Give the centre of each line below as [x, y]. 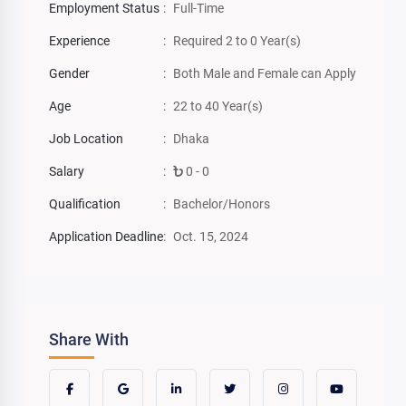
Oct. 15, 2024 [211, 236]
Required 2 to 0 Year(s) [237, 40]
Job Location [86, 138]
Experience [79, 40]
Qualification [85, 203]
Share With [89, 339]
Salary [67, 171]
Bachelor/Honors [222, 203]
